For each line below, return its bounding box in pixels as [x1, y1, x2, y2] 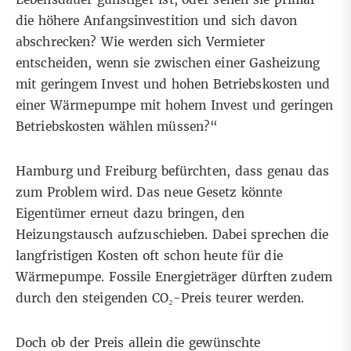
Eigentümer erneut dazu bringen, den [16, 205, 244, 221]
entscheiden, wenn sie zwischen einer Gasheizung [16, 55, 320, 71]
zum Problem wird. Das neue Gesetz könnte [16, 184, 283, 200]
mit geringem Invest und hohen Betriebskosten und [16, 76, 331, 92]
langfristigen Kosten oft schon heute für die [16, 248, 283, 263]
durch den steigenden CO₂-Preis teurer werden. [16, 290, 305, 306]
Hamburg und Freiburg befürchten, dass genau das [16, 163, 330, 179]
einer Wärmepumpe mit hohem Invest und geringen [16, 97, 333, 113]
